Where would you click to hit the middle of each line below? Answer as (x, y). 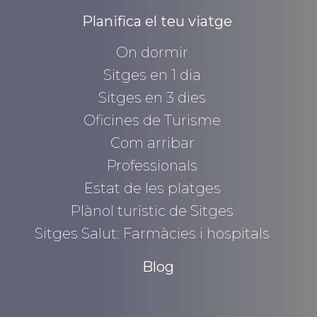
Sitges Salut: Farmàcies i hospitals (152, 234)
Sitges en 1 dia (152, 75)
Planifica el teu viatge (157, 22)
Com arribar (152, 143)
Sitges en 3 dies (152, 98)
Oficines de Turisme (152, 121)
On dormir (152, 53)
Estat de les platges (152, 189)
